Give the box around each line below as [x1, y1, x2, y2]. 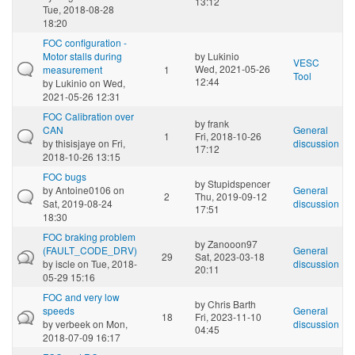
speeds [43, 303, 74, 317]
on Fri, [96, 136, 125, 150]
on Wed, [87, 75, 125, 90]
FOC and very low [43, 289, 120, 303]
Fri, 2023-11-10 [195, 309, 261, 323]
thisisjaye [55, 136, 96, 150]
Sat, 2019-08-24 [43, 196, 113, 210]
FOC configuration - [43, 35, 127, 49]
